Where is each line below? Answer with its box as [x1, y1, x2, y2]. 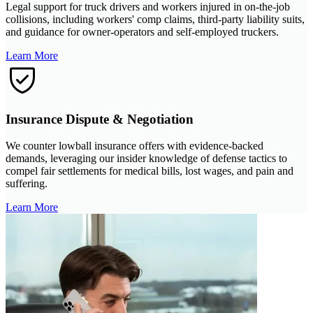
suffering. [6, 177, 48, 190]
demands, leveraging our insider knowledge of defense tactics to [6, 152, 287, 165]
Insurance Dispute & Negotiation [6, 111, 194, 126]
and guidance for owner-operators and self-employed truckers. [6, 25, 279, 38]
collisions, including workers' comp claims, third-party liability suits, [6, 13, 305, 25]
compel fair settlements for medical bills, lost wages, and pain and [6, 165, 293, 177]
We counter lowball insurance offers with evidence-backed [6, 140, 263, 152]
